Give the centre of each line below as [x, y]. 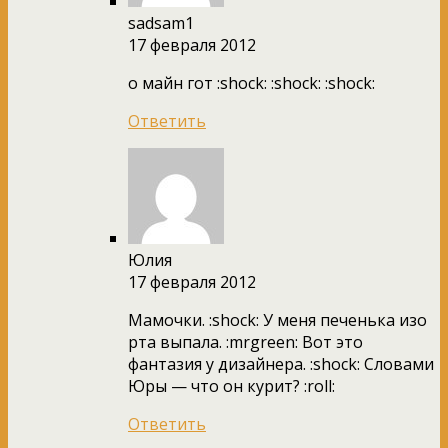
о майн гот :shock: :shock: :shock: [251, 82]
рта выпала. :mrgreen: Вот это [245, 341]
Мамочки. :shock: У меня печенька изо [277, 319]
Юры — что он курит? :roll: [231, 385]
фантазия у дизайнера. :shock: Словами [281, 363]
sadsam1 [161, 22]
